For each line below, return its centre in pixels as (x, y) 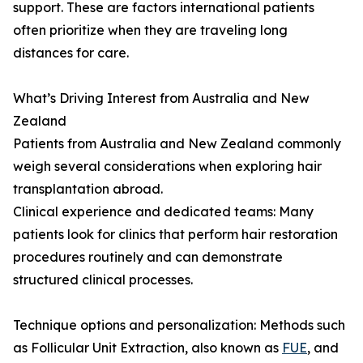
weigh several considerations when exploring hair (167, 167)
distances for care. (71, 53)
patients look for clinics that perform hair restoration (175, 235)
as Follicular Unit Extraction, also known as (147, 348)
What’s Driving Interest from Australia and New (161, 98)
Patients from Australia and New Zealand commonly (177, 144)
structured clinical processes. (103, 280)
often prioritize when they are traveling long (150, 30)
